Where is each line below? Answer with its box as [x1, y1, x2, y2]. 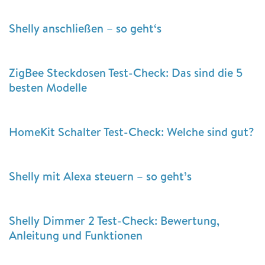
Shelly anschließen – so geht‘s [9, 20, 161, 36]
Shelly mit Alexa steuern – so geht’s [9, 167, 192, 184]
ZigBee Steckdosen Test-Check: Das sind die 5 [9, 64, 243, 80]
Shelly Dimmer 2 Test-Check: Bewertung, [9, 212, 219, 228]
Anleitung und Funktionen [9, 227, 143, 243]
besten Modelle [9, 79, 87, 95]
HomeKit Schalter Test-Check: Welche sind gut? [9, 123, 254, 140]
